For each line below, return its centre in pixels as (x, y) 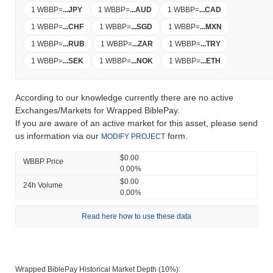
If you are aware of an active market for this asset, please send (136, 123)
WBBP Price (43, 161)
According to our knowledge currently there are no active (124, 97)
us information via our (58, 136)
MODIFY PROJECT (133, 136)
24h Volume (43, 185)
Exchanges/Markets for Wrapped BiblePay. (97, 110)
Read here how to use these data (136, 216)
